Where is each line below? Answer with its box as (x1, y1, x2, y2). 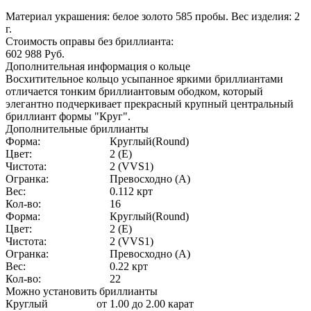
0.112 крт (110, 185, 153, 197)
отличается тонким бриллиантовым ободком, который (6, 85, 263, 97)
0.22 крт (110, 260, 148, 272)
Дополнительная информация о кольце (6, 60, 190, 72)
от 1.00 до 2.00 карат (96, 297, 194, 310)
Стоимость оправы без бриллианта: (6, 35, 174, 47)
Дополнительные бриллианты (6, 122, 149, 135)
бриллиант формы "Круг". (6, 110, 131, 122)
